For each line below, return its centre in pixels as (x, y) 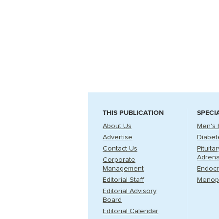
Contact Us (120, 149)
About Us (117, 126)
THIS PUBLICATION (133, 113)
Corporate (119, 160)
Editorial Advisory (130, 191)
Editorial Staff (123, 180)
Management (123, 169)
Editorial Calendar (131, 211)
